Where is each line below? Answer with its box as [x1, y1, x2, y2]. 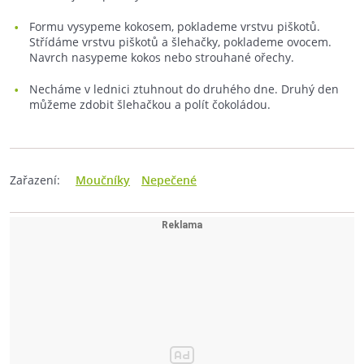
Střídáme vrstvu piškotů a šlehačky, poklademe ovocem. [29, 34, 331, 50]
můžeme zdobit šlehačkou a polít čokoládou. [29, 97, 271, 112]
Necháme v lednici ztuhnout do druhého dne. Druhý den [29, 81, 339, 97]
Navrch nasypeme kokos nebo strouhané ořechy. [29, 50, 294, 65]
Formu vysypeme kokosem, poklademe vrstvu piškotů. [29, 19, 320, 34]
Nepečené [141, 172, 197, 188]
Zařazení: [10, 172, 60, 188]
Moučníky [76, 172, 130, 188]
